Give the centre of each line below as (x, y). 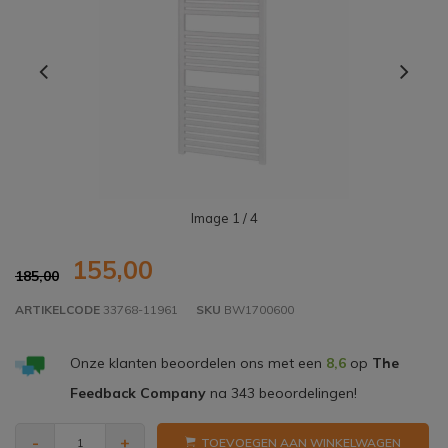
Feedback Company (137, 393)
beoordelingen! (305, 393)
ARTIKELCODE (57, 310)
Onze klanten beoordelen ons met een (197, 363)
